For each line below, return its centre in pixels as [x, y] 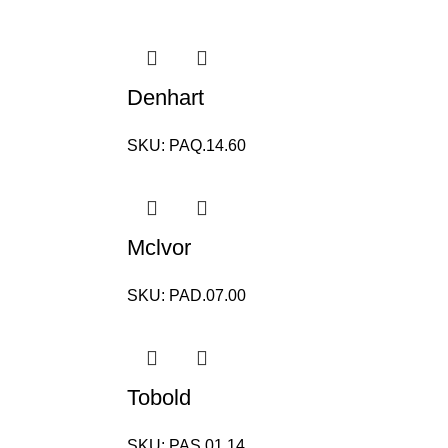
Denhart [165, 97]
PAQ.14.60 [207, 145]
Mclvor [159, 247]
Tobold [159, 397]
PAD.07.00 [207, 295]
